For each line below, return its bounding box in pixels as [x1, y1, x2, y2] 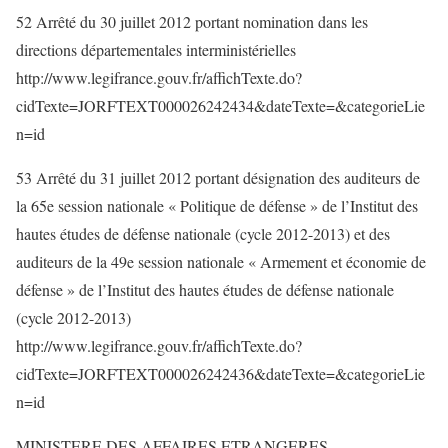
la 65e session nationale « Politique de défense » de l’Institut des [16, 195, 418, 216]
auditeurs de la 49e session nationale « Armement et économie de [16, 251, 426, 272]
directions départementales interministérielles [16, 39, 296, 60]
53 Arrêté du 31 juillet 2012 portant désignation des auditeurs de [16, 167, 420, 188]
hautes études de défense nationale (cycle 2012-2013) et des [16, 223, 390, 244]
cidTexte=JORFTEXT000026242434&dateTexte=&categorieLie [16, 95, 425, 116]
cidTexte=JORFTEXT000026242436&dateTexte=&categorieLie [16, 363, 425, 384]
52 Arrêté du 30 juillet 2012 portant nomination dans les [16, 11, 368, 32]
